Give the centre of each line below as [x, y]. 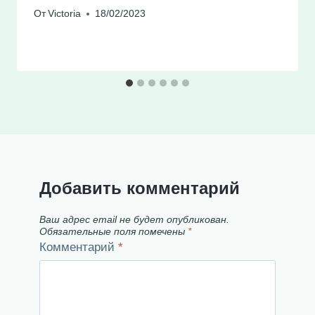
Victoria [65, 14]
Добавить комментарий [140, 188]
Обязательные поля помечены [114, 231]
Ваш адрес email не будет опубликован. [134, 219]
